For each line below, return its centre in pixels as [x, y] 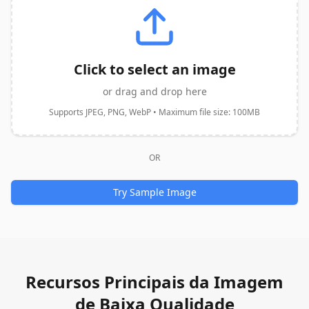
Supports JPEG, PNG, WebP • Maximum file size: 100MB [154, 112]
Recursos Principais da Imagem [154, 282]
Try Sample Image [154, 192]
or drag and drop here [154, 91]
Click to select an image [154, 69]
